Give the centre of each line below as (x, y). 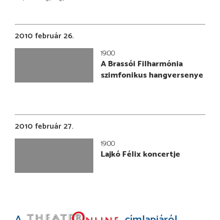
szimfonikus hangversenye (152, 75)
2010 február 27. (44, 126)
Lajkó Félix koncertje (140, 154)
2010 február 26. (44, 36)
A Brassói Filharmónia (142, 64)
